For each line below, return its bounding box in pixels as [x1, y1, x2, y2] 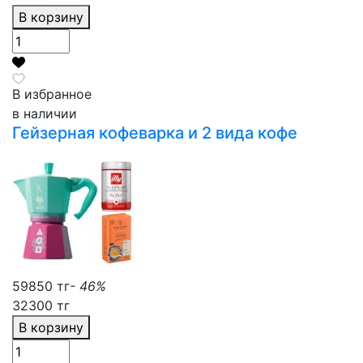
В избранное [12, 85, 92, 102]
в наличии [12, 105, 77, 122]
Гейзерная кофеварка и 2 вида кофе [12, 122, 297, 143]
